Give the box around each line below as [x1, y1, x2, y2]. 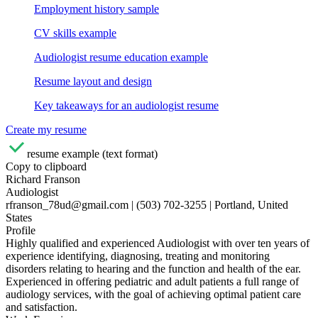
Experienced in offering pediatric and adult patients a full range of [6, 275, 299, 287]
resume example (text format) [27, 147, 158, 160]
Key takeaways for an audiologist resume [34, 99, 219, 111]
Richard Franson [6, 172, 80, 185]
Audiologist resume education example [34, 50, 208, 63]
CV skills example [34, 26, 116, 39]
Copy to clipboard [6, 160, 87, 172]
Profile [6, 224, 35, 236]
